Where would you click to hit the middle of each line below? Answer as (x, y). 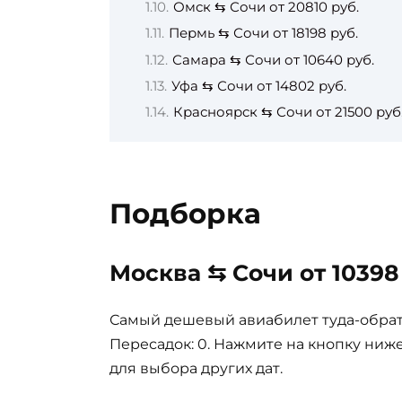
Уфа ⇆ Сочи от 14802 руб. (259, 87)
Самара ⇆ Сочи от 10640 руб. (273, 60)
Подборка (185, 213)
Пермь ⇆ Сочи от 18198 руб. (263, 34)
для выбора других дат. (196, 369)
